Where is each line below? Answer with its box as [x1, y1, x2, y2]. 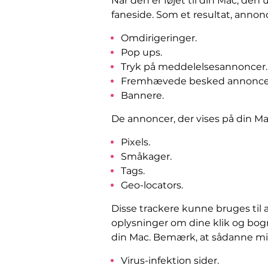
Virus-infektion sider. [121, 255, 219, 267]
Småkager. [121, 151, 172, 163]
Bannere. [121, 90, 164, 102]
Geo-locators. [121, 179, 183, 191]
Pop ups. [121, 47, 162, 59]
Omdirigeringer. [121, 32, 197, 44]
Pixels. [121, 136, 150, 148]
